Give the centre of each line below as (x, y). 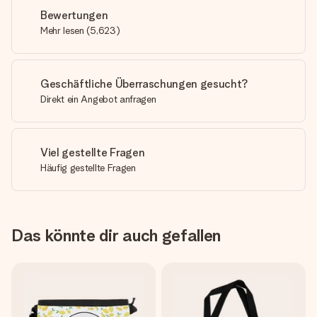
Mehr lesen (62, 30)
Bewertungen (74, 15)
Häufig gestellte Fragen (88, 168)
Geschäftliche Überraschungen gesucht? (145, 84)
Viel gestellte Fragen (93, 152)
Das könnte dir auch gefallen (116, 235)
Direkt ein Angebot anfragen (98, 99)
